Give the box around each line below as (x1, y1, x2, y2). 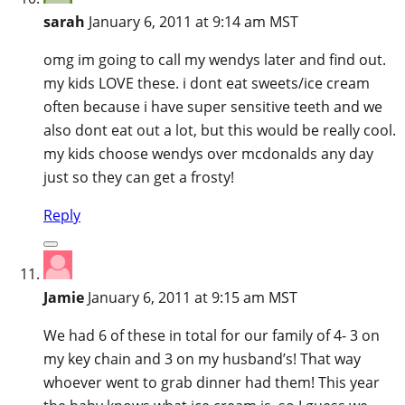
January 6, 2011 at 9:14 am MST (89, 11, 298, 32)
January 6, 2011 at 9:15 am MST (88, 287, 297, 307)
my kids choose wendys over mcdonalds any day (43, 143, 373, 164)
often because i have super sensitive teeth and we (43, 96, 382, 117)
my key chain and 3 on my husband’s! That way (43, 348, 361, 369)
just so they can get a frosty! (43, 166, 234, 187)
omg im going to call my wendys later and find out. (43, 49, 386, 70)
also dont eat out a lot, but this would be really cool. (43, 119, 396, 140)
